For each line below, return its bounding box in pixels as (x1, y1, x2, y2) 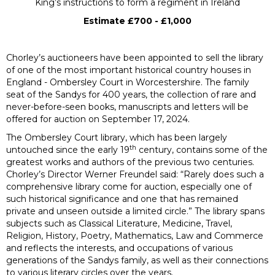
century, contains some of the (136, 144, 268, 156)
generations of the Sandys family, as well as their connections (6, 255, 268, 266)
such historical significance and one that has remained (6, 193, 238, 205)
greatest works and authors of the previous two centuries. (6, 157, 254, 168)
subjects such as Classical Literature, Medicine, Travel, (6, 218, 232, 230)
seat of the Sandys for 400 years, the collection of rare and (6, 89, 256, 101)
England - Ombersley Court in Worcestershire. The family (6, 77, 249, 88)
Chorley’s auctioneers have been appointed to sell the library (6, 52, 263, 64)
